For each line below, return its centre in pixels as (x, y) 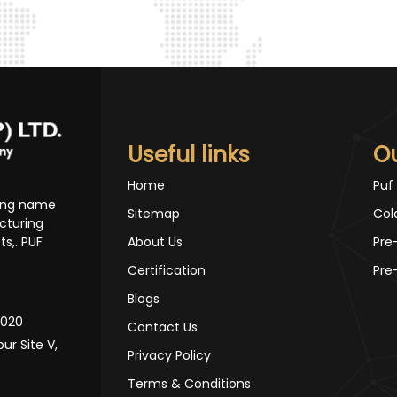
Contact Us (163, 327)
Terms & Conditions (189, 384)
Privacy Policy (169, 355)
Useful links (189, 155)
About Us (155, 242)
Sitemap (154, 214)
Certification (167, 270)
